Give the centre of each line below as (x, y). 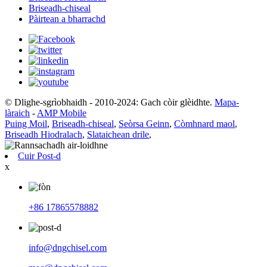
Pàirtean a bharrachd (67, 18)
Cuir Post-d (39, 156)
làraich (17, 113)
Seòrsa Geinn (144, 123)
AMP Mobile (62, 113)
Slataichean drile (118, 134)
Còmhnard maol (204, 123)
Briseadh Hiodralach (44, 134)
